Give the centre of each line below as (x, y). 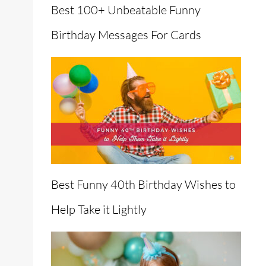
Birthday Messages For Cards (126, 35)
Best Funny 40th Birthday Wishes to (143, 185)
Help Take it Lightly (99, 210)
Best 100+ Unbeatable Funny (126, 10)
